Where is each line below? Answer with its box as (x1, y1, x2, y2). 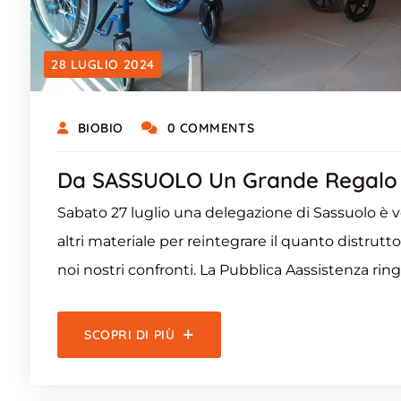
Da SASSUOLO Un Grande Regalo (57, 166, 397, 193)
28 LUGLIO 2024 (51, 55, 155, 73)
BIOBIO (77, 119, 124, 136)
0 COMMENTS (166, 119, 255, 136)
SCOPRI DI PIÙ (84, 326, 175, 343)
